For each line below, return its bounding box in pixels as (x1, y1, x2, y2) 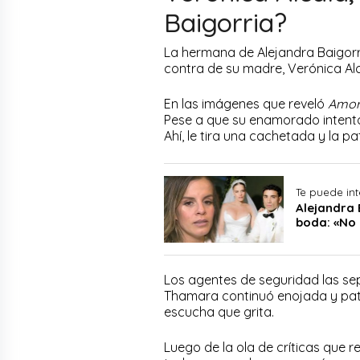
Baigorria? (164, 6, 287, 39)
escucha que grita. (164, 303, 277, 320)
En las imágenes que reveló (164, 96, 328, 112)
